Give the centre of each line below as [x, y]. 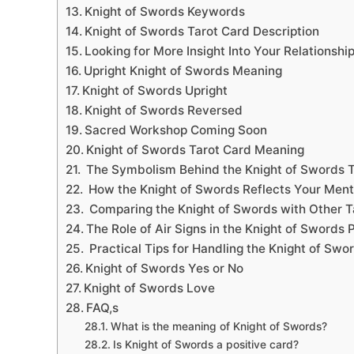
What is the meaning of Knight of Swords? [218, 327]
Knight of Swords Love [150, 288]
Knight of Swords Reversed [164, 111]
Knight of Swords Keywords [165, 12]
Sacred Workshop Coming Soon [176, 130]
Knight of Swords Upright [155, 91]
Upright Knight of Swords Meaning [183, 71]
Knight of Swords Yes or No [165, 269]
